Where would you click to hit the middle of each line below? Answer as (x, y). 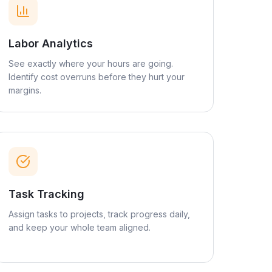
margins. (25, 90)
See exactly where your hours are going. (91, 63)
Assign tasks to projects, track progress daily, (100, 214)
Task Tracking (47, 194)
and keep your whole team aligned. (80, 227)
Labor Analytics (51, 43)
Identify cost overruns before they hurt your (97, 77)
